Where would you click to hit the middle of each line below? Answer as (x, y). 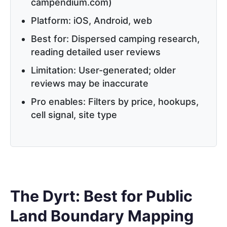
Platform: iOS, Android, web (91, 21)
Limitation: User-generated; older (103, 70)
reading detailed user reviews (96, 52)
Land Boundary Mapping (102, 216)
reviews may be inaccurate (90, 84)
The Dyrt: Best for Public (101, 196)
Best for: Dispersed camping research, (115, 39)
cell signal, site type (74, 115)
